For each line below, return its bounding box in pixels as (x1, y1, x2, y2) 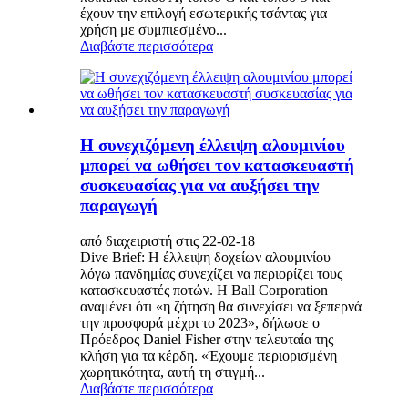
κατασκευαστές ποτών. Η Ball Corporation (80, 281, 328, 298)
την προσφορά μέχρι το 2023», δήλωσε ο (80, 314, 320, 331)
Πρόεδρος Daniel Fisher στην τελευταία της (80, 331, 333, 347)
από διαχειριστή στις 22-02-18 (80, 232, 255, 249)
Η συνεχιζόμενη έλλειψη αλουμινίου (80, 135, 345, 155)
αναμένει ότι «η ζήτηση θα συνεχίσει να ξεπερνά (80, 298, 362, 314)
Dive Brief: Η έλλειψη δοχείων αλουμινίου (80, 249, 331, 265)
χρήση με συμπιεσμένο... (80, 22, 227, 38)
